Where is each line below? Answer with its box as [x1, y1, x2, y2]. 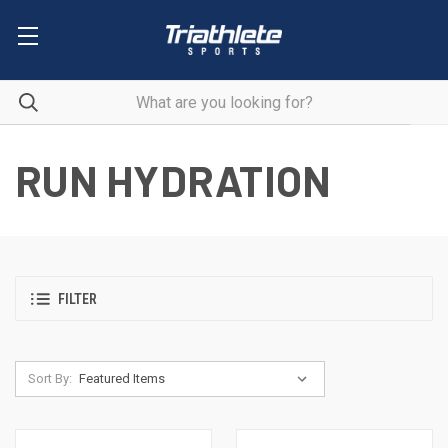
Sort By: [28, 371, 72, 386]
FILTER [58, 291, 97, 308]
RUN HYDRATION [15, 155, 332, 205]
